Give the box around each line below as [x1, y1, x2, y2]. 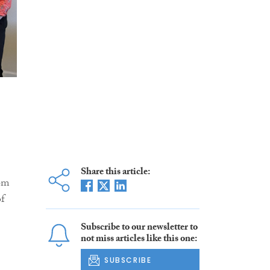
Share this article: [80, 165, 150, 181]
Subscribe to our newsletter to [80, 220, 198, 237]
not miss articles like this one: [80, 231, 197, 248]
